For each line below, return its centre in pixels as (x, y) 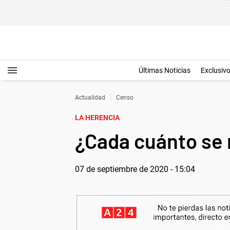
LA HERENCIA (97, 118)
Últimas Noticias (165, 70)
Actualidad (90, 98)
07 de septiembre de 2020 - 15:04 (135, 169)
